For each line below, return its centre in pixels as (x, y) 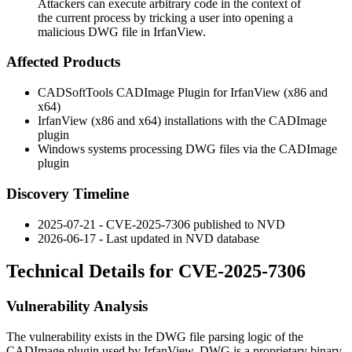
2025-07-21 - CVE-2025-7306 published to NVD (161, 224)
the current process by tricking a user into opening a (165, 17)
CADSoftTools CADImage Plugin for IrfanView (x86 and (183, 93)
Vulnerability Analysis (77, 306)
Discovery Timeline (68, 193)
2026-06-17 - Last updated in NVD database (148, 238)
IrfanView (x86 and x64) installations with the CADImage (182, 121)
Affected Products (63, 62)
